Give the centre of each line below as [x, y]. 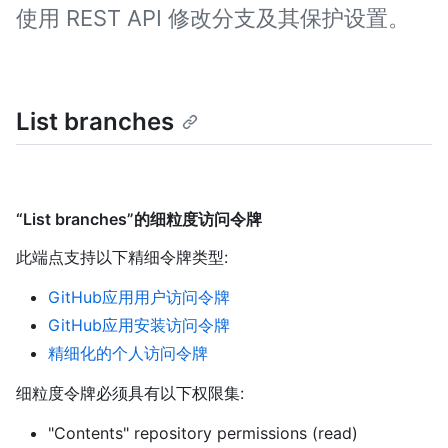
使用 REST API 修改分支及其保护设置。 [213, 18]
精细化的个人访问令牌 [128, 353]
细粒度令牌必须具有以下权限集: [130, 393]
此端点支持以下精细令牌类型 [120, 257]
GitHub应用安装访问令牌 [139, 325]
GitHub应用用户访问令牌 [139, 297]
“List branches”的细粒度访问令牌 [139, 219]
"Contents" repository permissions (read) [203, 433]
